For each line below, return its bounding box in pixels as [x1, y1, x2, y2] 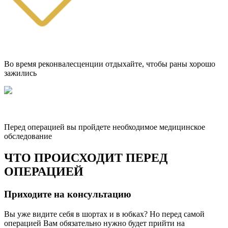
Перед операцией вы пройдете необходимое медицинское [4, 123, 205, 132]
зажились [4, 69, 37, 78]
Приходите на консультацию [4, 189, 131, 200]
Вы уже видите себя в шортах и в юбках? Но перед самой [4, 209, 205, 218]
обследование [4, 132, 52, 141]
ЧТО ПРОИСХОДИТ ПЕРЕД [4, 151, 168, 165]
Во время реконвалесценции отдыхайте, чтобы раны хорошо [4, 60, 215, 69]
